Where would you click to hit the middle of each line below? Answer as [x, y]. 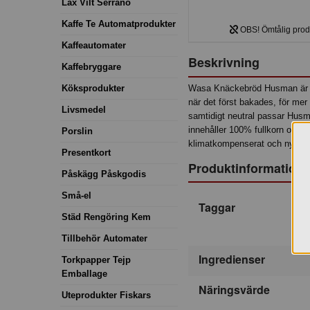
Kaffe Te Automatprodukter [119, 24]
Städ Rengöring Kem [106, 217]
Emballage [84, 273]
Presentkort [86, 152]
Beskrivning [224, 63]
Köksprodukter [93, 88]
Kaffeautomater [94, 45]
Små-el [76, 195]
